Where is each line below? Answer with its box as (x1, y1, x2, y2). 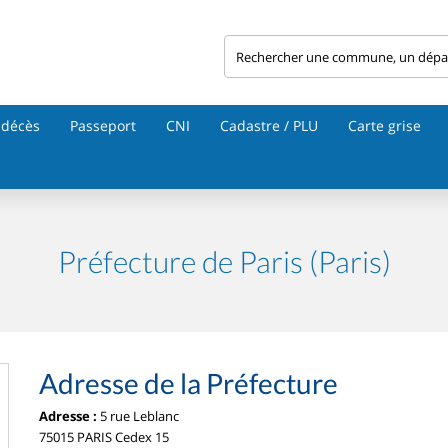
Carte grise (348, 116, 421, 135)
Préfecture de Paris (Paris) (57, 243, 391, 279)
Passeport (70, 116, 136, 135)
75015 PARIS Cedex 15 (39, 428, 169, 446)
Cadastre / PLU (220, 116, 318, 135)
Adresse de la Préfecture (39, 366, 338, 400)
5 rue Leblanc (97, 407, 179, 425)
